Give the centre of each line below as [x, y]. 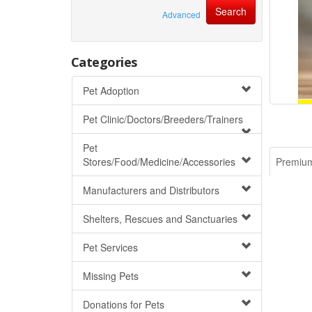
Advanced [181, 14]
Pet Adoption [111, 91]
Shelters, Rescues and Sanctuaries [160, 219]
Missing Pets [111, 276]
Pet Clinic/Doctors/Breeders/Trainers [163, 119]
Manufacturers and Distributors [151, 190]
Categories [104, 62]
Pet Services [110, 247]
